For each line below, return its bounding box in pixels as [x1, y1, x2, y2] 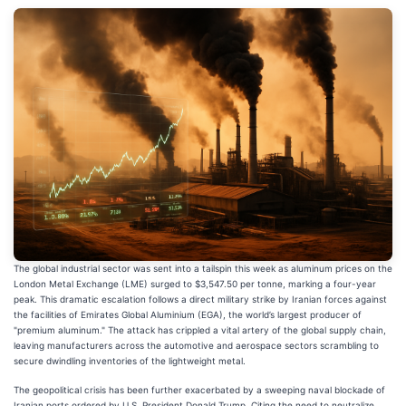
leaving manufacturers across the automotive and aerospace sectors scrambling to [14, 339, 379, 351]
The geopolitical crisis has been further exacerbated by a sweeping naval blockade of [14, 383, 385, 395]
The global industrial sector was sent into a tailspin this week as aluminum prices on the [14, 262, 392, 274]
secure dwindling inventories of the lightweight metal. [14, 354, 246, 366]
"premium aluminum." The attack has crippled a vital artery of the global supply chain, [14, 324, 386, 335]
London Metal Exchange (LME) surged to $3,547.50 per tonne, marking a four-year [14, 277, 376, 289]
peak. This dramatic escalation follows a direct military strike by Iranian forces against [14, 293, 387, 304]
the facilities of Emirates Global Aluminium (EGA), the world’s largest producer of [14, 308, 362, 320]
